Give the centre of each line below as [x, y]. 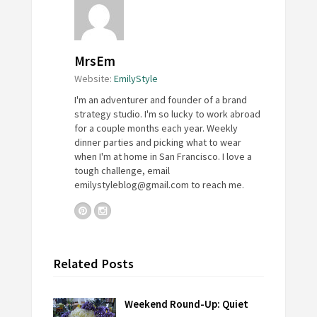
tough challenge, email [122, 171]
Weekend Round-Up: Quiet [187, 304]
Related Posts [93, 264]
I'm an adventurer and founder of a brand [160, 100]
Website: [93, 79]
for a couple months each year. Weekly [156, 128]
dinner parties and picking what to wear [157, 143]
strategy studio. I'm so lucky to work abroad [167, 114]
